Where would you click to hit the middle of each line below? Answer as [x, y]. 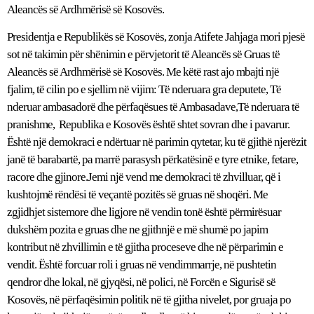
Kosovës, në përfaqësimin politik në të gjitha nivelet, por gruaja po [149, 300]
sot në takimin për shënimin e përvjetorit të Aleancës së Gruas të [143, 55]
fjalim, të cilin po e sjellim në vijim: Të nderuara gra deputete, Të [144, 90]
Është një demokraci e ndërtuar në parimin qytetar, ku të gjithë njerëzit [157, 142]
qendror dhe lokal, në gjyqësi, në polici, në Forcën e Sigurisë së [141, 282]
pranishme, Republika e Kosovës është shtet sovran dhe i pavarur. [148, 125]
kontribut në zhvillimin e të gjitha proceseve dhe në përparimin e [145, 247]
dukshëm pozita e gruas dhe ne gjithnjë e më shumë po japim [137, 230]
